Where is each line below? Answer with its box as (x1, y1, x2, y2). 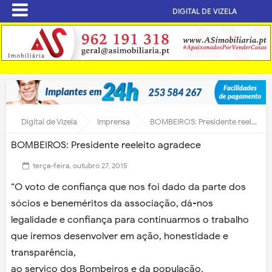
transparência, (11, 246, 76, 259)
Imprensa (97, 117, 130, 127)
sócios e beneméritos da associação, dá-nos (11, 197, 213, 210)
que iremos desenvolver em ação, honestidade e (11, 230, 228, 243)
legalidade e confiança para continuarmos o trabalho (11, 214, 249, 226)
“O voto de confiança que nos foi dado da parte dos (11, 181, 246, 194)
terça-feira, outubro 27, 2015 (33, 161, 127, 171)
